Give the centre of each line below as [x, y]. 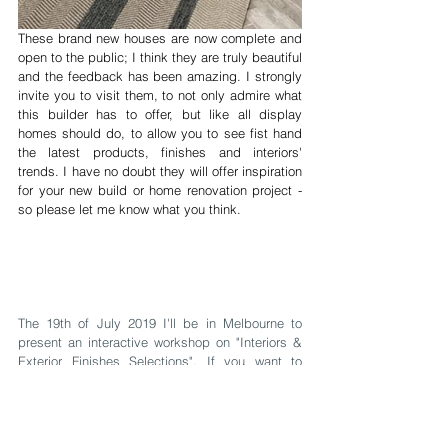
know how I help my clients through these [160, 380]
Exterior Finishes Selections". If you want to [160, 361]
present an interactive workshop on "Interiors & [160, 342]
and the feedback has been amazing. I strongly [160, 76]
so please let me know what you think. [129, 209]
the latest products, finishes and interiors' [160, 152]
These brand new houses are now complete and [160, 38]
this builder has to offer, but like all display [160, 114]
